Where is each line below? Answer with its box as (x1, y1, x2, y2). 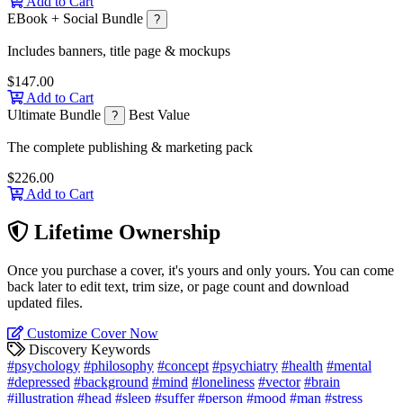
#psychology (7, 358, 80, 374)
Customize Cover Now (23, 326, 158, 342)
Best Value (129, 107, 190, 123)
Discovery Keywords (25, 342, 150, 358)
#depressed (7, 374, 70, 390)
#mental (327, 358, 372, 374)
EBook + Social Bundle (7, 11, 147, 27)
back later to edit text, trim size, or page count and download (7, 279, 349, 295)
